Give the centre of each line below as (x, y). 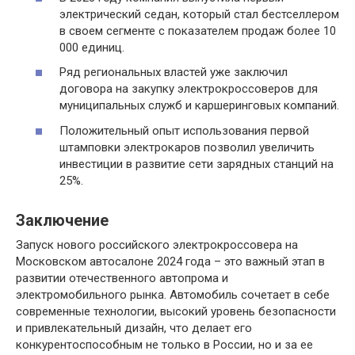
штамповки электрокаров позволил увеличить (187, 147)
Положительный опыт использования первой (184, 130)
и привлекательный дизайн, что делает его (134, 328)
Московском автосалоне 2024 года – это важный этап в (170, 261)
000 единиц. (92, 47)
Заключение (62, 220)
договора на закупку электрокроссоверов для (189, 89)
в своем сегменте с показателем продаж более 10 (198, 31)
